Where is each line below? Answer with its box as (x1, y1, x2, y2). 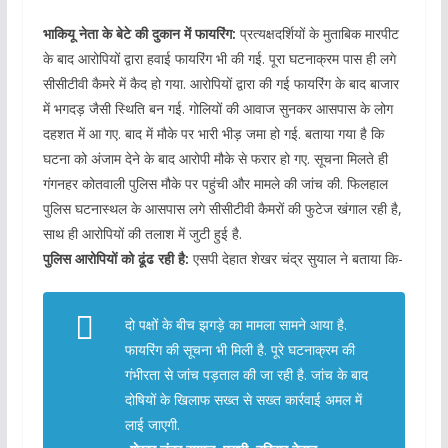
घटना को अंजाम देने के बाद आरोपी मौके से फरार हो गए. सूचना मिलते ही (42, 148, 388, 168)
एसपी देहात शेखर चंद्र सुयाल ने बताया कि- (188, 248, 403, 268)
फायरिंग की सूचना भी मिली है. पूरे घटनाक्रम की (124, 339, 355, 359)
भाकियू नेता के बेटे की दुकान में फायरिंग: (42, 23, 236, 43)
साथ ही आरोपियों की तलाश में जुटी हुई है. (42, 223, 242, 243)
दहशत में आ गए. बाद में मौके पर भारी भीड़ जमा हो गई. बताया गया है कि (42, 123, 384, 143)
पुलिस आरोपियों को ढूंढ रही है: (42, 248, 189, 268)
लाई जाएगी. (124, 414, 180, 434)
